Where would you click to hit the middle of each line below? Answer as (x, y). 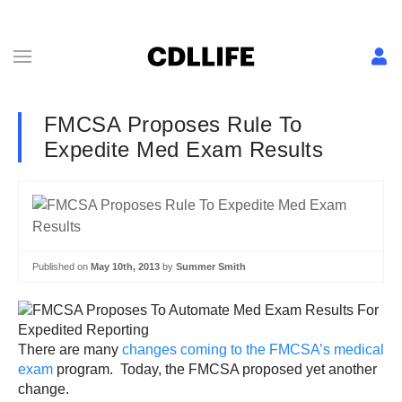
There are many (70, 349)
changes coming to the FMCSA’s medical (253, 349)
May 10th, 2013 (125, 267)
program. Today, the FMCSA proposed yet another (215, 369)
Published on (61, 267)
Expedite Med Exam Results (184, 149)
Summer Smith (211, 267)
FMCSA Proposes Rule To (173, 124)
